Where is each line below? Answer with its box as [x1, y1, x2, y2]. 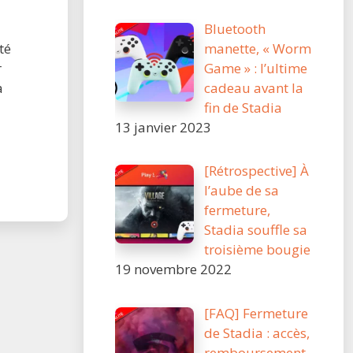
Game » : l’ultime [203, 58, 307, 77]
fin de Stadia [203, 98, 282, 117]
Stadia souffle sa [203, 221, 307, 239]
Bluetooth [203, 19, 266, 38]
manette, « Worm [203, 39, 311, 58]
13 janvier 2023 [115, 117, 211, 136]
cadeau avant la [203, 78, 303, 97]
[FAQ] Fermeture [203, 303, 308, 322]
